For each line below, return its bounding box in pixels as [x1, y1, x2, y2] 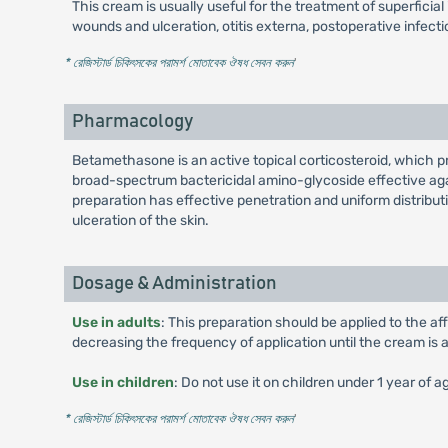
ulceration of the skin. [71, 212, 209, 229]
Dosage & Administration [71, 274, 277, 293]
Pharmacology [71, 112, 193, 131]
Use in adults [71, 314, 161, 331]
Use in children [71, 374, 174, 391]
